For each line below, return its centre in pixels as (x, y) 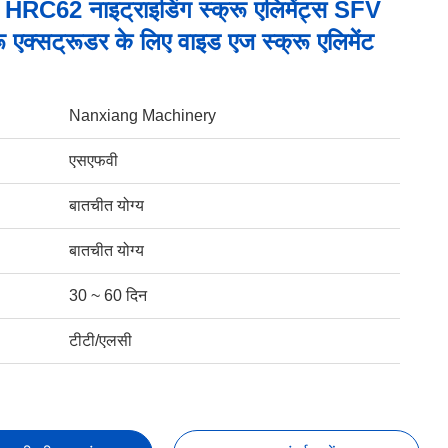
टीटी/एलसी (100, 340)
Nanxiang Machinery (142, 115)
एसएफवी (93, 160)
